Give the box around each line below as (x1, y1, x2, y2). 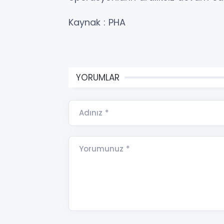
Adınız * (79, 107, 109, 118)
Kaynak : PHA (68, 16, 125, 29)
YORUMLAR (76, 71, 119, 84)
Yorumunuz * (79, 143, 130, 154)
